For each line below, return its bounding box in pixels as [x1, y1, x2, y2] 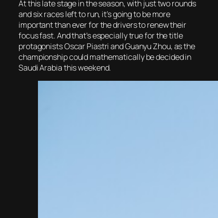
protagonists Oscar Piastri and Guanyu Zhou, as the [18, 40, 195, 52]
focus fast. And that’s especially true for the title [18, 30, 183, 41]
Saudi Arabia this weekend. [18, 62, 111, 73]
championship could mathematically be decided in [18, 51, 192, 62]
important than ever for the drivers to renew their [18, 19, 186, 30]
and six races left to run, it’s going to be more [18, 8, 171, 19]
